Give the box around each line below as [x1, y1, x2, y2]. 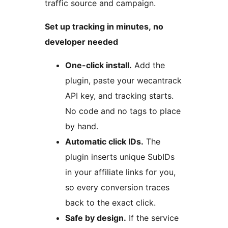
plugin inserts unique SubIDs [65, 152, 175, 162]
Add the [132, 60, 165, 71]
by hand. [65, 121, 98, 132]
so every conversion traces [65, 182, 169, 193]
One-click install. [65, 60, 132, 71]
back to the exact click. [65, 197, 156, 208]
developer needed [45, 37, 118, 47]
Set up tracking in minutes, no [45, 21, 163, 32]
